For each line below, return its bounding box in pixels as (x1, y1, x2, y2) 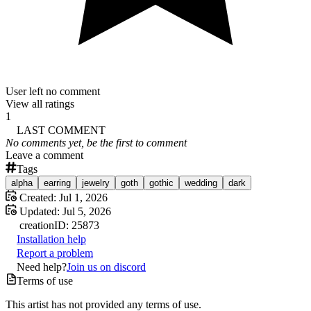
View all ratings (6, 97, 74, 110)
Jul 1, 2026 (59, 191, 108, 203)
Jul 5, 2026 (62, 205, 111, 217)
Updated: (17, 205, 60, 217)
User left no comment (6, 85, 100, 97)
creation (19, 219, 54, 231)
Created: (17, 191, 56, 203)
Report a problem (17, 246, 93, 259)
